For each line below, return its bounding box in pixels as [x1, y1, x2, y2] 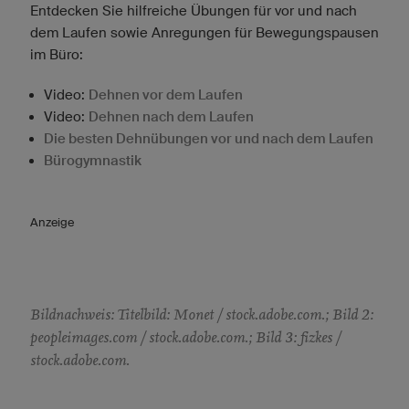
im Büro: [30, 46, 83, 62]
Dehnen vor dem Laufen [89, 86, 243, 102]
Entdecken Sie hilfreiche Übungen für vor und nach [30, 2, 357, 18]
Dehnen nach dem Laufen [89, 108, 254, 124]
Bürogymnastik [44, 152, 142, 168]
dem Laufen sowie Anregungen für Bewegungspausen [30, 24, 379, 40]
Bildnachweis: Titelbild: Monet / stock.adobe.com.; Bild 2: [30, 305, 373, 323]
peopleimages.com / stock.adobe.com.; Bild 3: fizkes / [30, 328, 341, 346]
